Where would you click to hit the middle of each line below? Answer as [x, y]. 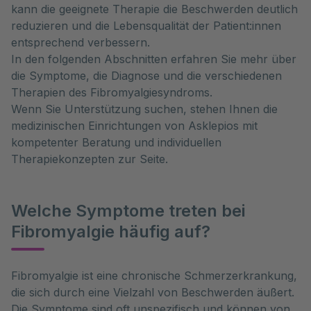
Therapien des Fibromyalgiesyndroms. [112, 92]
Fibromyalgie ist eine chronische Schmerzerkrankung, [154, 276]
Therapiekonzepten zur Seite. [90, 159]
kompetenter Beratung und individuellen [116, 142]
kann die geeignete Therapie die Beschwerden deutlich [154, 9]
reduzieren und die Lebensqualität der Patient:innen [146, 26]
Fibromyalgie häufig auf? [111, 232]
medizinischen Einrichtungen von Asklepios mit [134, 126]
